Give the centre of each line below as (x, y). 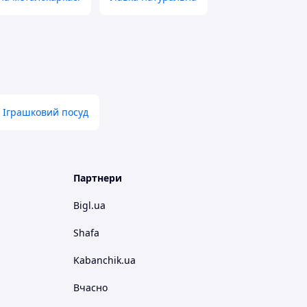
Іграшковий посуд (46, 112)
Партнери (98, 178)
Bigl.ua (89, 206)
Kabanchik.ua (105, 260)
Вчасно (90, 288)
